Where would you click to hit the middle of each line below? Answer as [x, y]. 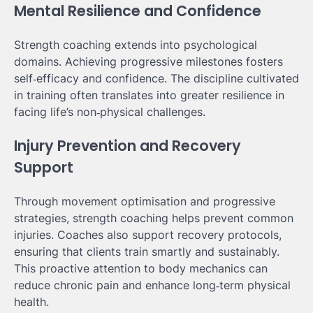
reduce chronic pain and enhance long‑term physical [152, 285]
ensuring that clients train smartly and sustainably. [147, 251]
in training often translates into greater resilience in [149, 95]
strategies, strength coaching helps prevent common [154, 218]
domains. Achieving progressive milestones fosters [148, 62]
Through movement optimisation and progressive [145, 201]
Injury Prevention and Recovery [128, 146]
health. [31, 301]
